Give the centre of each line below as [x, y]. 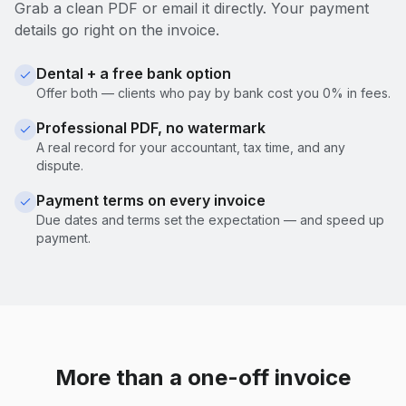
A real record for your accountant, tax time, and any [191, 147]
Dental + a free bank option [134, 73]
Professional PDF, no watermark [151, 127]
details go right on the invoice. [117, 29]
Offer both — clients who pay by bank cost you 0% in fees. [213, 92]
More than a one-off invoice [203, 377]
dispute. [60, 165]
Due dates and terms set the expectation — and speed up [210, 219]
